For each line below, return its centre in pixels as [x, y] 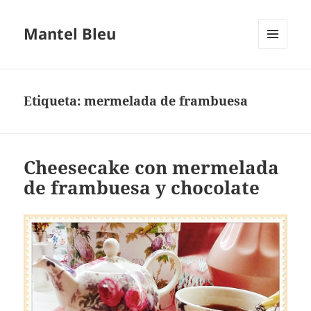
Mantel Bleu [70, 34]
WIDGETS [278, 78]
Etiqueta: [54, 101]
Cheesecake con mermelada [152, 168]
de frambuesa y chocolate [142, 188]
